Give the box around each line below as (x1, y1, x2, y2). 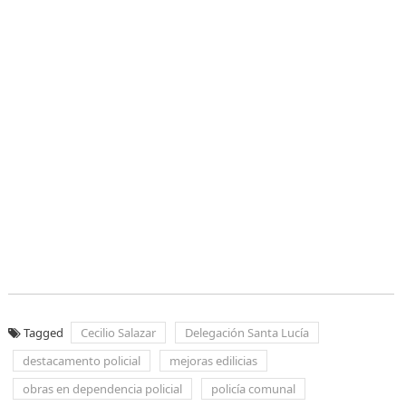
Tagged (23, 324, 66, 342)
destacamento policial (22, 353, 140, 370)
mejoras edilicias (169, 353, 257, 370)
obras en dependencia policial (22, 381, 182, 398)
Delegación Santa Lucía (184, 324, 309, 342)
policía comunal (210, 381, 295, 398)
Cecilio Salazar (80, 324, 156, 342)
